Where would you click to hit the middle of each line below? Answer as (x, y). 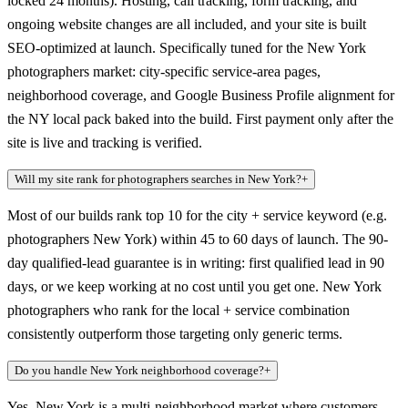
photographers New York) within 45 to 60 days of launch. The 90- (198, 240)
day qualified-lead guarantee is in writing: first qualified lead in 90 (196, 263)
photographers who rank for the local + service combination (178, 311)
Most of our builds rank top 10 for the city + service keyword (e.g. (197, 216)
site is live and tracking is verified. (105, 143)
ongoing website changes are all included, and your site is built (187, 25)
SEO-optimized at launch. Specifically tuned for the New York (187, 48)
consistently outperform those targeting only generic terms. (175, 334)
